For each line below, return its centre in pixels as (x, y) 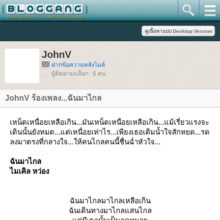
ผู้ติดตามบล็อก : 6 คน (79, 74)
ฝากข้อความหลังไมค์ (78, 65)
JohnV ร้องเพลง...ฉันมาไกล (53, 98)
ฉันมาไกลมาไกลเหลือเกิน (110, 201)
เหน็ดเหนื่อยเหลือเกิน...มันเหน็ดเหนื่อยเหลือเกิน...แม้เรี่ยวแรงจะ (110, 122)
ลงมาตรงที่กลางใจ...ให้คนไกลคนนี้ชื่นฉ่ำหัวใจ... (85, 142)
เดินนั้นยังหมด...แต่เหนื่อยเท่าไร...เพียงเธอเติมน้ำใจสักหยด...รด (110, 132)
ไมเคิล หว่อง (29, 171)
